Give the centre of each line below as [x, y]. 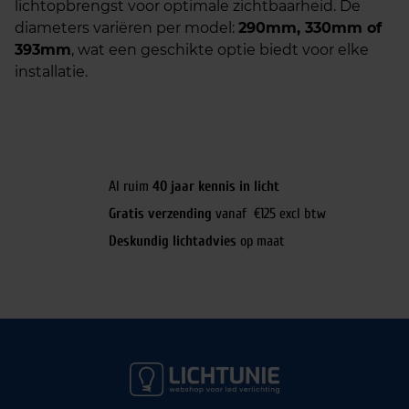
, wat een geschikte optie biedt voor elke [220, 50]
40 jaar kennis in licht [216, 186]
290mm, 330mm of [310, 28]
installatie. [51, 72]
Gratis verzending [160, 214]
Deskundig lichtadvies [173, 241]
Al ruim [131, 186]
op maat [261, 241]
